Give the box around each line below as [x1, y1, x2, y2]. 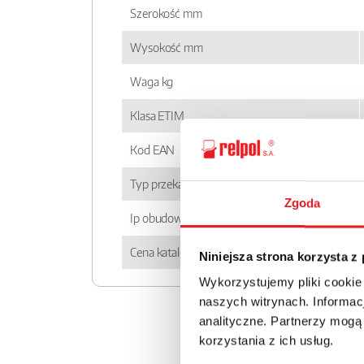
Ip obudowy [130, 210, 189, 226]
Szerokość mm [130, 6, 202, 21]
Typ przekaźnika [130, 176, 210, 192]
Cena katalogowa [130, 245, 214, 260]
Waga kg [130, 74, 174, 89]
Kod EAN [130, 142, 175, 158]
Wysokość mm [130, 40, 203, 55]
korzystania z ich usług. [198, 333, 334, 348]
